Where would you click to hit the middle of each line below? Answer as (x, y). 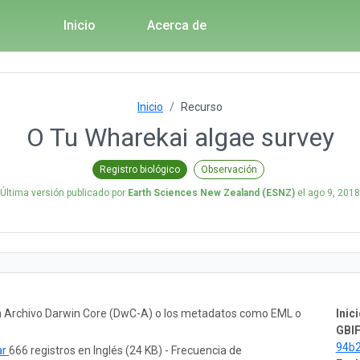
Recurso (202, 107)
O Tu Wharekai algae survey (180, 137)
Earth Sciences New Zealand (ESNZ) (211, 192)
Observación (229, 169)
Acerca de (176, 25)
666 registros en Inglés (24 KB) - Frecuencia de (125, 350)
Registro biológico (140, 169)
